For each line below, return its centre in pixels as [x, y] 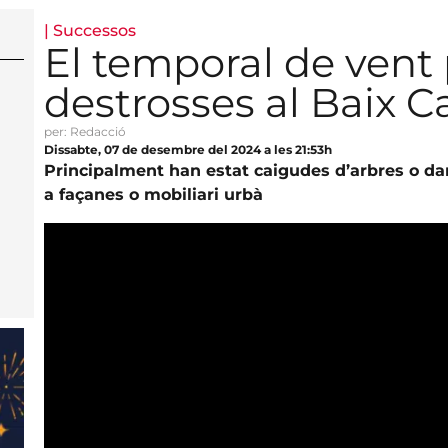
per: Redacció [84, 131]
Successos [94, 30]
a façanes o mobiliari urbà [153, 194]
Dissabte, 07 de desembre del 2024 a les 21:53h [187, 149]
